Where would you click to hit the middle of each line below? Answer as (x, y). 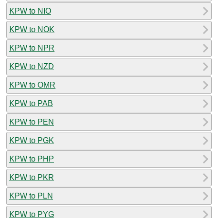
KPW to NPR (32, 48)
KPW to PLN (31, 196)
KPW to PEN (32, 122)
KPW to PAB (31, 103)
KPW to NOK (32, 29)
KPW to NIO (30, 11)
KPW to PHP (32, 159)
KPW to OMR (32, 85)
